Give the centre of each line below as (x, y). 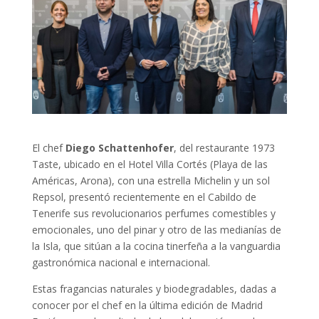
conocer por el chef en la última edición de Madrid (147, 305)
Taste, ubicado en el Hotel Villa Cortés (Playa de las (150, 164)
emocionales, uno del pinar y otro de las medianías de (156, 229)
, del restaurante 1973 (224, 147)
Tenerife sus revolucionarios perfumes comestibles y (153, 213)
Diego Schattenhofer (119, 147)
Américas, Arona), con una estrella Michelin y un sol (151, 180)
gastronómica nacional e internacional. (121, 262)
